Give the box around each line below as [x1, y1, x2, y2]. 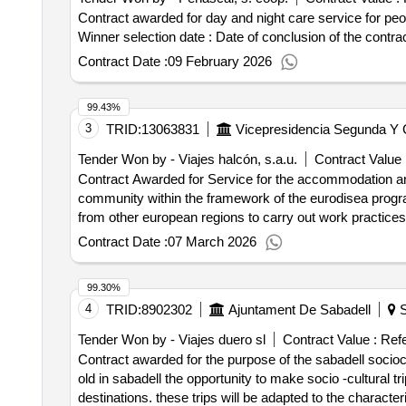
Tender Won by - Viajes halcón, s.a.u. [77, 151, 297, 167]
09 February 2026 [167, 53, 272, 69]
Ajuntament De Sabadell [227, 302, 371, 317]
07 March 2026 [167, 234, 256, 249]
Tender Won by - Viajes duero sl [77, 332, 266, 347]
